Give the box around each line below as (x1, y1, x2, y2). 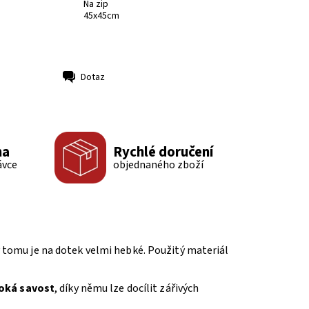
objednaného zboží (112, 157, 203, 172)
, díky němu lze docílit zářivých (54, 281, 199, 297)
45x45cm (83, 8, 120, 23)
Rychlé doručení (112, 141, 213, 162)
